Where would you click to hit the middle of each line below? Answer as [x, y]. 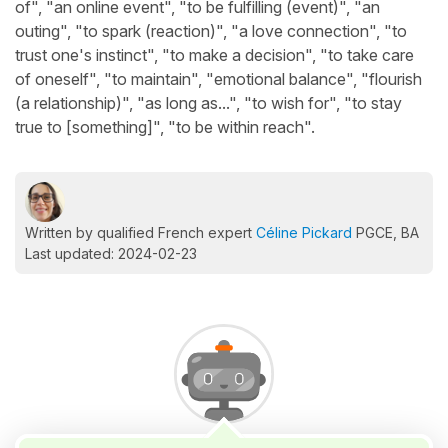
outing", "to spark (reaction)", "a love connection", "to [211, 31]
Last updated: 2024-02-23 [111, 253]
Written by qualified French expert [140, 232]
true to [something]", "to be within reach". [165, 127]
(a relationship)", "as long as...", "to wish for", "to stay [208, 103]
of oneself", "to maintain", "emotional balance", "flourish [218, 79]
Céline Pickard [304, 232]
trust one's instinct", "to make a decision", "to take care [214, 55]
